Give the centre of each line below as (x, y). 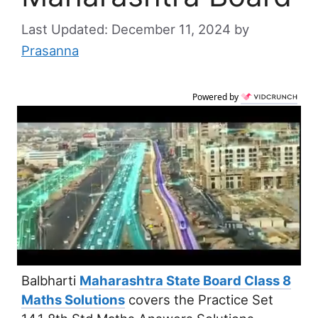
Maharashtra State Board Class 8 (185, 281)
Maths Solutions (73, 300)
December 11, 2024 (171, 29)
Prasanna (50, 51)
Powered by (216, 97)
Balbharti (50, 281)
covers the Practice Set (199, 300)
